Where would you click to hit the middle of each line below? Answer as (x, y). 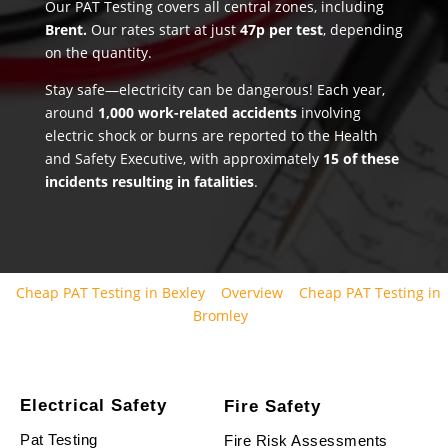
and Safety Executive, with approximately (183, 158)
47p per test (281, 29)
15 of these (360, 158)
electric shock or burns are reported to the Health (211, 135)
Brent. (67, 29)
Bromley (220, 315)
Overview (251, 292)
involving (328, 112)
